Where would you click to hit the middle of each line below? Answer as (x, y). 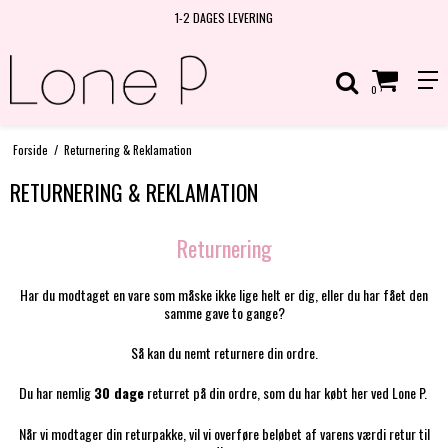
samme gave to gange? (224, 312)
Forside (30, 149)
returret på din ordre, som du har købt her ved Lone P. (286, 393)
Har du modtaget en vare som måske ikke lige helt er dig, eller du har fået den (224, 294)
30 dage (118, 393)
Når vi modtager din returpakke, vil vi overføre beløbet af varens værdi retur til (224, 433)
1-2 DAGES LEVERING (224, 17)
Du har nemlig (56, 393)
